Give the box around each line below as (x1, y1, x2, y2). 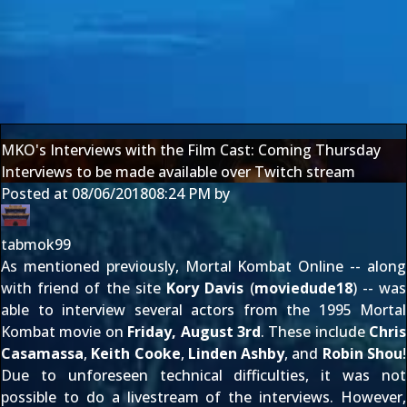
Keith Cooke (91, 343, 181, 363)
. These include (260, 322, 369, 342)
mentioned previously (23, 256, 175, 276)
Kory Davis (166, 278, 244, 298)
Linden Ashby (187, 343, 285, 363)
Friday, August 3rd (127, 322, 261, 342)
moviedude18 (253, 278, 352, 298)
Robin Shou (322, 343, 403, 363)
